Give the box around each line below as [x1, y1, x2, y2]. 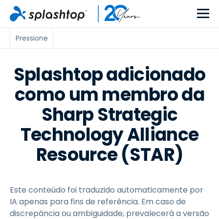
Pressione [15, 33, 48, 43]
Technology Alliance [20, 122, 199, 147]
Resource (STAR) [36, 142, 183, 167]
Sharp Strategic [41, 102, 178, 127]
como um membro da [15, 82, 204, 107]
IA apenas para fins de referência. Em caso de [10, 196, 186, 207]
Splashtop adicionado [13, 62, 206, 87]
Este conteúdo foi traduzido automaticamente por [10, 184, 203, 196]
